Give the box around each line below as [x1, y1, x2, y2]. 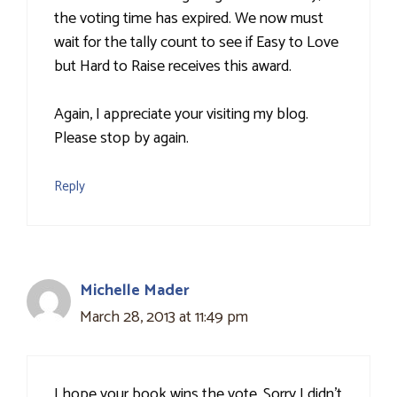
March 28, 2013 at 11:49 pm [80, 304, 248, 331]
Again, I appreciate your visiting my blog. [54, 101, 308, 128]
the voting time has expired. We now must [54, 5, 323, 33]
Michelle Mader [80, 277, 190, 305]
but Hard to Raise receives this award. [54, 53, 292, 81]
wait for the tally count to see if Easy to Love [54, 29, 339, 57]
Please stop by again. [54, 125, 189, 152]
